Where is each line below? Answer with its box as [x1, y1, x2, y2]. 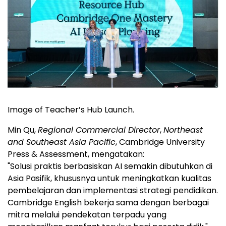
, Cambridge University [116, 136, 205, 148]
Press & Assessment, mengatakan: [8, 148, 144, 160]
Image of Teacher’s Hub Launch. [8, 104, 134, 116]
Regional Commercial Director [38, 124, 160, 136]
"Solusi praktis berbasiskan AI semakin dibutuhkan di [8, 160, 212, 173]
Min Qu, [8, 124, 38, 136]
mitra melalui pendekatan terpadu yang [8, 209, 166, 221]
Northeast [163, 124, 203, 136]
